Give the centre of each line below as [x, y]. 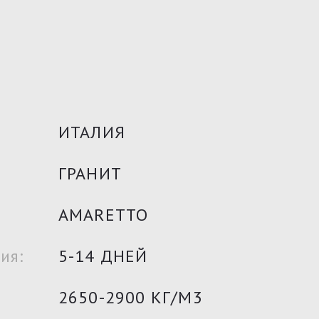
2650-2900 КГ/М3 [130, 297]
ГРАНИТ [90, 173]
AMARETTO [103, 215]
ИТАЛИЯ [91, 132]
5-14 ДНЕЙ [103, 256]
